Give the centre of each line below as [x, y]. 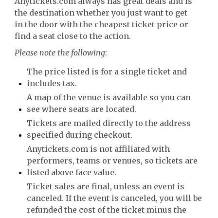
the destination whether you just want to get [101, 13]
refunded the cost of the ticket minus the [107, 210]
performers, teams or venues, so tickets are [112, 161]
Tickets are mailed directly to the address [109, 123]
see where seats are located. [82, 109]
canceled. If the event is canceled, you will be [114, 198]
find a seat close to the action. [73, 36]
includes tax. [52, 83]
